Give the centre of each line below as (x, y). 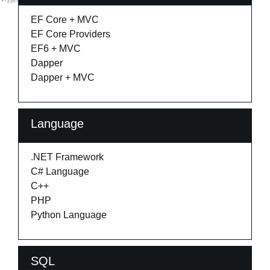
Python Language (69, 215)
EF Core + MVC (65, 20)
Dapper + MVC (63, 77)
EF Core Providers (71, 34)
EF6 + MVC (56, 49)
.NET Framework (67, 157)
